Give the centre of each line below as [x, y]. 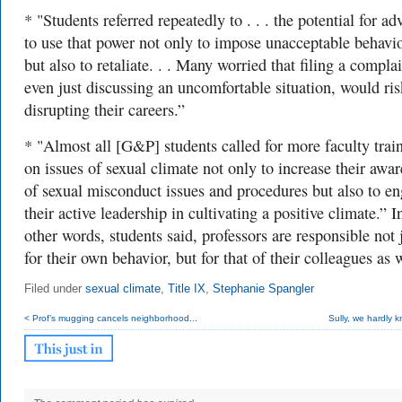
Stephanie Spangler [263, 289]
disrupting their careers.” [105, 109]
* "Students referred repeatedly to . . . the [161, 20]
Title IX [187, 289]
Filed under [55, 289]
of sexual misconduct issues [117, 190]
